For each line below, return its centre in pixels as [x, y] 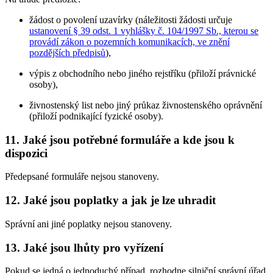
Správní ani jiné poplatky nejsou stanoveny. [88, 224]
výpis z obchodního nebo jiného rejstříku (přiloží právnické [143, 73]
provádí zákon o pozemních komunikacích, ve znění [129, 41]
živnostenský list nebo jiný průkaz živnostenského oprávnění [146, 105]
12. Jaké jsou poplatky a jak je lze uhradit [110, 200]
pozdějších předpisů [67, 52]
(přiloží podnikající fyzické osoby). [96, 116]
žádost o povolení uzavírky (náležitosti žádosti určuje [131, 19]
